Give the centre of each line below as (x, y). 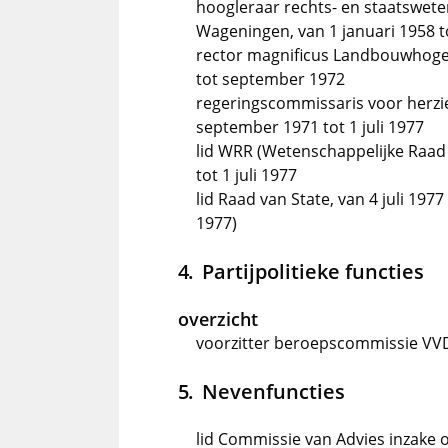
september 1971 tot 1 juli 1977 (310, 127)
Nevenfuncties (273, 391)
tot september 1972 (270, 79)
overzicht (218, 319)
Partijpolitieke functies (312, 271)
